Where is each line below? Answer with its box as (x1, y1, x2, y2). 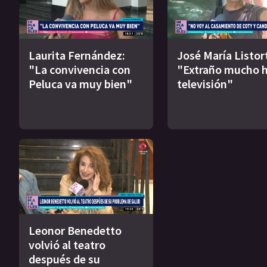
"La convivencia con (29, 61, 131, 77)
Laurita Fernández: (29, 47, 125, 63)
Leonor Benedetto (29, 223, 122, 238)
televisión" (176, 76, 233, 91)
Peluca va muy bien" (29, 76, 132, 91)
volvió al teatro (29, 237, 105, 253)
